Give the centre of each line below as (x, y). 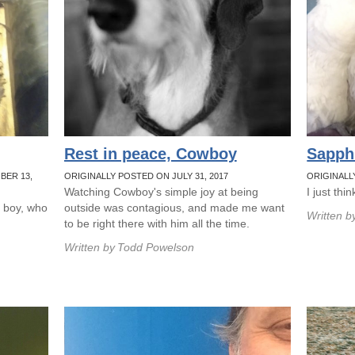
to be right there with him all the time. (157, 223)
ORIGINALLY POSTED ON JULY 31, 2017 (146, 176)
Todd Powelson (155, 247)
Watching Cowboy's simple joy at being (161, 192)
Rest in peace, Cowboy (150, 154)
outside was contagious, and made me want (174, 208)
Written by (89, 247)
